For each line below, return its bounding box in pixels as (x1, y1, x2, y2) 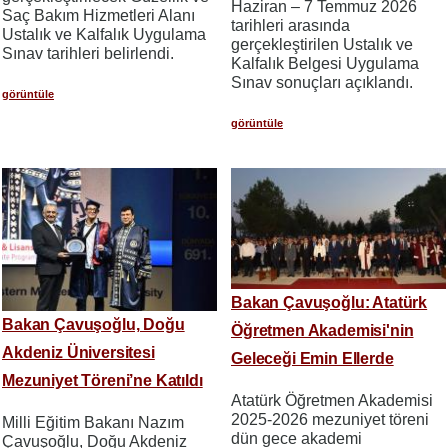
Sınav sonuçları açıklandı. (231, 74, 413, 92)
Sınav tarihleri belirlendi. (2, 45, 174, 63)
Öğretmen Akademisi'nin (231, 322, 414, 340)
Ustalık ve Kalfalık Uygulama (2, 26, 206, 44)
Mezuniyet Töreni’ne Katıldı (2, 371, 203, 389)
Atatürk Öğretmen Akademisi (231, 392, 433, 410)
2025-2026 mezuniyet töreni (231, 411, 429, 429)
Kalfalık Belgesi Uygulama (231, 55, 419, 73)
